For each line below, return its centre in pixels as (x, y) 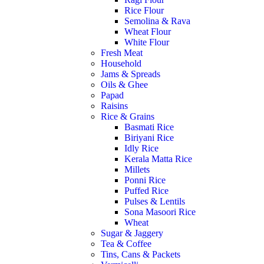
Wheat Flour (148, 32)
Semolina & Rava (158, 21)
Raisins (115, 106)
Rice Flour (144, 10)
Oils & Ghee (125, 85)
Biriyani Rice (149, 138)
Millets (137, 169)
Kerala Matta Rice (159, 159)
